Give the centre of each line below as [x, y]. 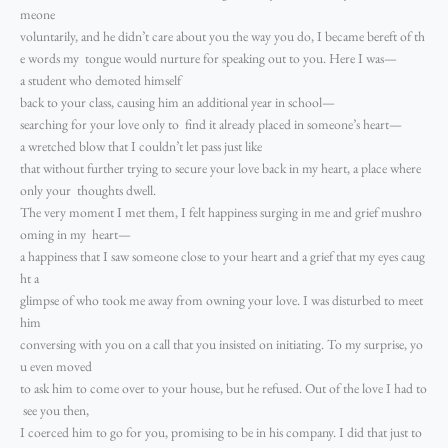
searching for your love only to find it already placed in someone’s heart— [211, 123]
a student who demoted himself [102, 79]
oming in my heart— [75, 233]
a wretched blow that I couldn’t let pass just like [142, 145]
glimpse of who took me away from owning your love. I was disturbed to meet [223, 299]
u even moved [57, 365]
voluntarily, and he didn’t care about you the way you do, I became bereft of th [222, 35]
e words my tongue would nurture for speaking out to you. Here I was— [208, 57]
